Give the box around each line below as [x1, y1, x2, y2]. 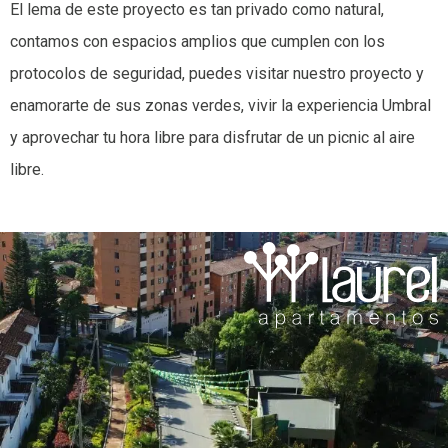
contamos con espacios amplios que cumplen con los [10, 31, 385, 51]
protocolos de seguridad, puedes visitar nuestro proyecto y [10, 63, 424, 83]
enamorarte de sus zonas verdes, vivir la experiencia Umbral [10, 95, 431, 115]
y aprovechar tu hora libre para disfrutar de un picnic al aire [10, 127, 415, 147]
